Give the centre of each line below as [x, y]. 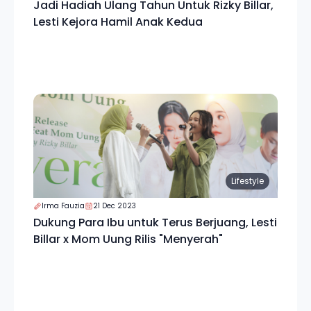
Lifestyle [247, 181]
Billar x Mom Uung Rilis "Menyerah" [128, 239]
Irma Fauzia [63, 206]
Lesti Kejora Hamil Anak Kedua [118, 22]
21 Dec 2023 [115, 206]
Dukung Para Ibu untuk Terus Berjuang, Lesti [155, 222]
